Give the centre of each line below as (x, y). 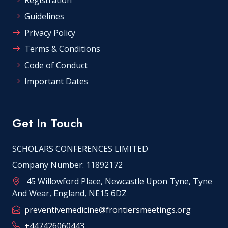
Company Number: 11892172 (67, 165)
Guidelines (44, 16)
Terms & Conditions (62, 49)
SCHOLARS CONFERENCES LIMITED (80, 148)
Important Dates (56, 81)
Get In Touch (48, 123)
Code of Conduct (56, 65)
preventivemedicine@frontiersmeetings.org (108, 209)
